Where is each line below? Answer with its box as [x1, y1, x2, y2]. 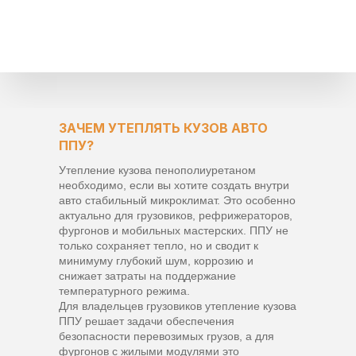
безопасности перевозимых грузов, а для [59, 329, 274, 342]
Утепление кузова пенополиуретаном [59, 163, 256, 176]
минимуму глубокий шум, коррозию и [59, 253, 253, 267]
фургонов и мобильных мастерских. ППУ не [59, 223, 288, 237]
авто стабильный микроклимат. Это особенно [59, 193, 296, 207]
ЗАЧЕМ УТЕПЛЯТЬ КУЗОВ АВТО [59, 119, 268, 136]
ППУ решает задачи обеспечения [59, 314, 234, 327]
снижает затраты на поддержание [59, 269, 236, 282]
